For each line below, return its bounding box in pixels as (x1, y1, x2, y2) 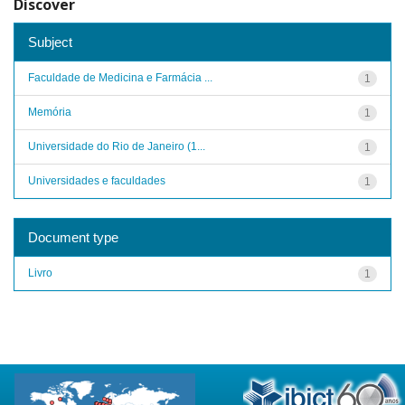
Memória (28, 105, 71, 118)
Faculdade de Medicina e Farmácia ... (28, 71, 212, 84)
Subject (28, 33, 72, 50)
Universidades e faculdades (28, 174, 165, 187)
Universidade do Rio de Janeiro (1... (28, 139, 205, 153)
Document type (28, 229, 118, 245)
